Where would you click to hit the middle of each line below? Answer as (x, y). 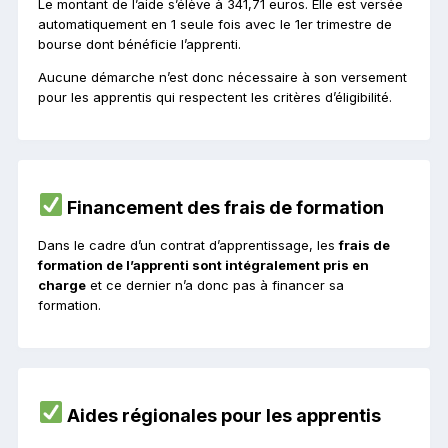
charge (62, 284)
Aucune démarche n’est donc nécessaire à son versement (222, 77)
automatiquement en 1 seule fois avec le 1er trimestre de (215, 24)
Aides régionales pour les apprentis (222, 415)
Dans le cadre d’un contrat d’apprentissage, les (188, 244)
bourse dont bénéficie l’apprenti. (139, 44)
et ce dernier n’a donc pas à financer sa (215, 284)
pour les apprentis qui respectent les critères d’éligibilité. (215, 97)
